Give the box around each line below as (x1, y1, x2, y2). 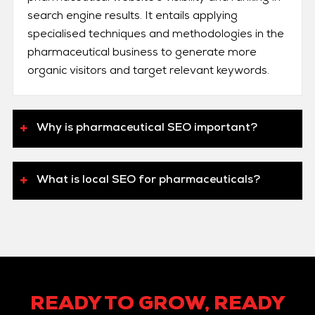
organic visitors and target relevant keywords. (27, 66, 269, 78)
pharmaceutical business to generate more (27, 48, 257, 60)
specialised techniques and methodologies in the (27, 30, 284, 41)
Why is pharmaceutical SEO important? (36, 123, 257, 135)
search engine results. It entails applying (27, 11, 238, 23)
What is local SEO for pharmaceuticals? (36, 175, 260, 187)
